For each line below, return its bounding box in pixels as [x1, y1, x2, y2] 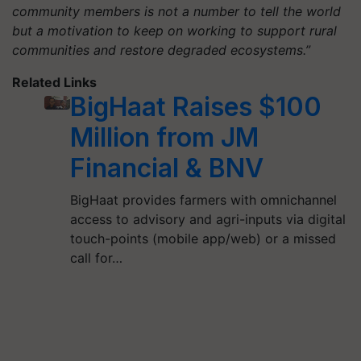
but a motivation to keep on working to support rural [12, 22, 337, 39]
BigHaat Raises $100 [69, 90, 322, 122]
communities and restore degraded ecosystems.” [12, 41, 310, 58]
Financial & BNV [69, 151, 263, 184]
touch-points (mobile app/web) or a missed [69, 230, 336, 247]
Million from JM [69, 121, 259, 153]
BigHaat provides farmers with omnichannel [69, 191, 337, 208]
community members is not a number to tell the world [12, 2, 341, 19]
